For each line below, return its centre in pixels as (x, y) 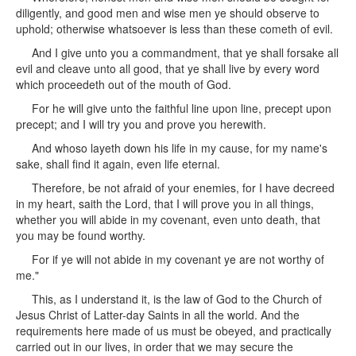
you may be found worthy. (81, 235)
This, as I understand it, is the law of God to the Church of (177, 299)
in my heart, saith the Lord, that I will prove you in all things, (165, 203)
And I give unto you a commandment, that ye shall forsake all (185, 52)
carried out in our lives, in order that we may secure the (155, 346)
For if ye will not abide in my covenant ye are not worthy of (178, 259)
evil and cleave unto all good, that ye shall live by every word (168, 68)
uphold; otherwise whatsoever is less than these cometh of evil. (174, 29)
